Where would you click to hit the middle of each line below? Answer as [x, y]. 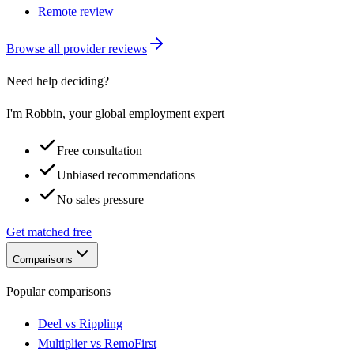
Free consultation [100, 151]
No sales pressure [100, 200]
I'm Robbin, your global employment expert [115, 113]
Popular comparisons [58, 291]
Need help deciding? [58, 81]
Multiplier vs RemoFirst [97, 343]
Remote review [76, 11]
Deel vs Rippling [80, 324]
